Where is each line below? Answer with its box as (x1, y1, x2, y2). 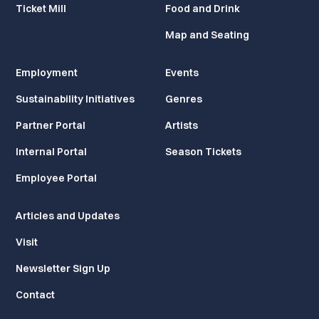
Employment (16, 66, 78, 79)
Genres (165, 92, 202, 105)
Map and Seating (165, 28, 249, 41)
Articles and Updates (16, 209, 120, 222)
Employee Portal (16, 171, 98, 184)
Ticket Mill (16, 1, 67, 15)
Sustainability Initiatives (16, 92, 135, 105)
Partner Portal (16, 118, 86, 132)
